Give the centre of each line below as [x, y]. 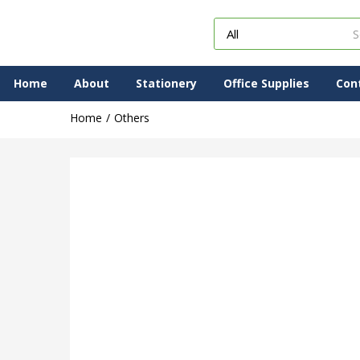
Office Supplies [266, 83]
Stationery [166, 83]
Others [132, 118]
